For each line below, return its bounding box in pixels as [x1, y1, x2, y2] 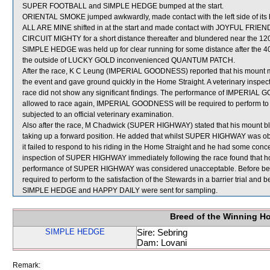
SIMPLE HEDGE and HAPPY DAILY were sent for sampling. [22, 186, 218, 195]
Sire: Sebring [137, 227, 187, 237]
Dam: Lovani [137, 237, 187, 248]
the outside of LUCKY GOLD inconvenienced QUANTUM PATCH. [22, 56, 235, 64]
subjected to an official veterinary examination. [22, 110, 174, 119]
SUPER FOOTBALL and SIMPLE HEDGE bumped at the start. [22, 2, 224, 10]
